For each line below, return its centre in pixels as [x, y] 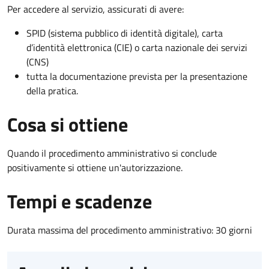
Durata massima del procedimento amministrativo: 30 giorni [130, 230]
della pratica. [52, 90]
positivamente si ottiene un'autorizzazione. [95, 167]
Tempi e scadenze [80, 201]
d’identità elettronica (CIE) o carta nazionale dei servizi [137, 47]
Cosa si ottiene [68, 124]
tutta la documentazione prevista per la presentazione [137, 76]
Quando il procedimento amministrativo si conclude [112, 153]
